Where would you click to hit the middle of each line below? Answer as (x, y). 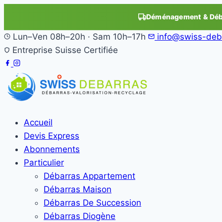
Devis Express (52, 136)
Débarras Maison (78, 189)
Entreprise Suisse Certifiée (64, 50)
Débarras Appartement (89, 176)
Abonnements (52, 149)
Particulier (44, 163)
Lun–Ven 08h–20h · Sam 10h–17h (79, 37)
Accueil (38, 122)
